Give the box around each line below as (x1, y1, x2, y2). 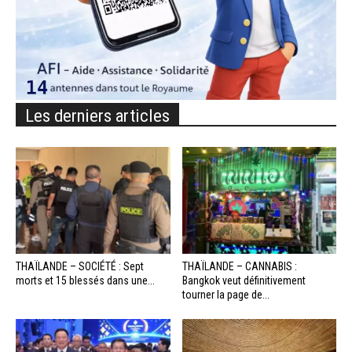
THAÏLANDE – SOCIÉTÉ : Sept (16, 259, 144, 273)
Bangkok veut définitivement (181, 273, 306, 287)
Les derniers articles (25, 105, 170, 126)
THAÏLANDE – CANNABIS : (181, 259, 297, 273)
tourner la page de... (181, 288, 269, 301)
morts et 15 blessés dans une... (16, 273, 155, 287)
